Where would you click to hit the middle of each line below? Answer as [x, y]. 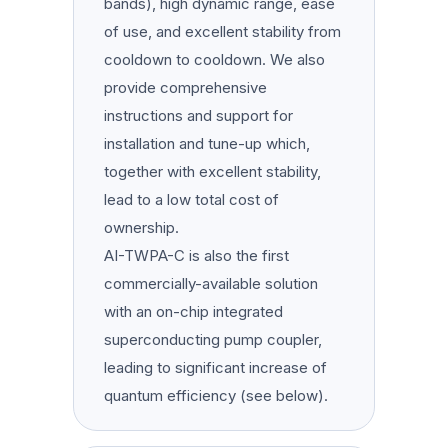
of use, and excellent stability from [223, 31]
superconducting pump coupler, [213, 339]
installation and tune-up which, [207, 143]
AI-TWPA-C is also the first [197, 255]
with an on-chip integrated [194, 311]
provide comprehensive [186, 87]
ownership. [142, 227]
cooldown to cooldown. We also [215, 59]
